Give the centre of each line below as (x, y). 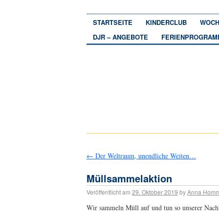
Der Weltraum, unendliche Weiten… (145, 155)
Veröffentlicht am (109, 192)
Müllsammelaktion (129, 178)
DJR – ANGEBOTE (120, 37)
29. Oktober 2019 (155, 192)
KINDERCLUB (166, 22)
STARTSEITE (113, 22)
